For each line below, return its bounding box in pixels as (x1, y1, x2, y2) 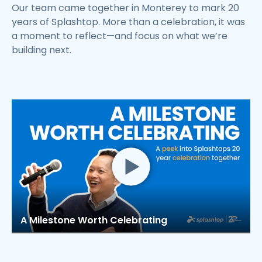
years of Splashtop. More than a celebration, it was (12, 15, 245, 29)
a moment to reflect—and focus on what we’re (12, 29, 227, 43)
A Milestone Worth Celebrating (20, 213, 167, 227)
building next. (12, 43, 71, 57)
